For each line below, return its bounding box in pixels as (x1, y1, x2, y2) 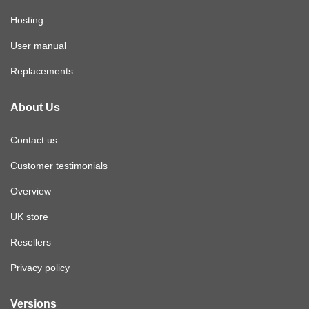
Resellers (10, 237, 51, 248)
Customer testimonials (10, 160, 108, 172)
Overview (10, 186, 51, 197)
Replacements (10, 66, 73, 77)
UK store (10, 211, 48, 223)
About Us (10, 101, 60, 114)
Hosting (10, 14, 43, 26)
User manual (10, 40, 66, 52)
